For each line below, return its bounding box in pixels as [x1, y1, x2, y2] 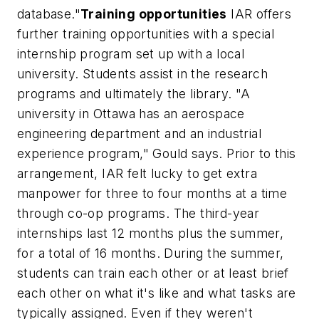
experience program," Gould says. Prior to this [17, 146, 296, 162]
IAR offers [226, 6, 292, 22]
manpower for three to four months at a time [17, 186, 288, 202]
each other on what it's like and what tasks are [17, 286, 296, 301]
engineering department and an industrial [17, 126, 261, 142]
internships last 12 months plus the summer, [17, 226, 284, 241]
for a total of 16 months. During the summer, [17, 246, 284, 261]
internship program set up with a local [17, 46, 245, 62]
